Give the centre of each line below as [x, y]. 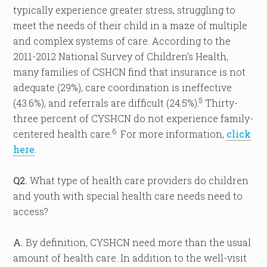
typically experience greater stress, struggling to [125, 10]
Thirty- [221, 103]
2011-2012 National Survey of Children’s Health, [121, 56]
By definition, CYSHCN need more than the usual [137, 242]
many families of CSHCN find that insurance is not [130, 72]
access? [31, 211]
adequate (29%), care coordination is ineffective [123, 87]
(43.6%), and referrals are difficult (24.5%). [106, 103]
